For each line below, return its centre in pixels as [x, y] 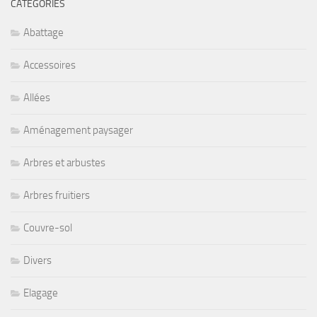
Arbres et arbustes [64, 162]
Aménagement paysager [78, 130]
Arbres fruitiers [57, 195]
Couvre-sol [48, 227]
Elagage [41, 293]
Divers [38, 260]
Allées [37, 97]
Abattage [44, 32]
